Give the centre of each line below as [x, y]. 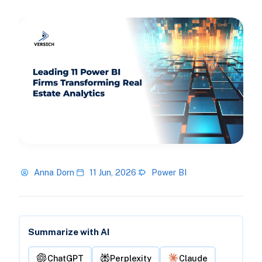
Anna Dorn [54, 173]
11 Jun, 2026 [113, 173]
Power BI [169, 173]
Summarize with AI [68, 232]
